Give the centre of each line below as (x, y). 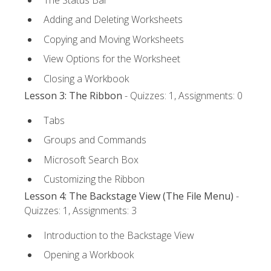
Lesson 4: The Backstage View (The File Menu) (129, 196)
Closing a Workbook (86, 78)
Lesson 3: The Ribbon (73, 96)
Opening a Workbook (89, 255)
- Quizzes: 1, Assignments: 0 (182, 96)
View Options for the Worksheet (112, 59)
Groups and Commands (95, 140)
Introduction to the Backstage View (119, 235)
